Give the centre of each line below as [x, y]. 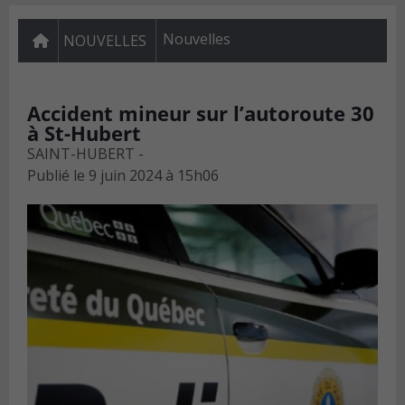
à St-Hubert [84, 133]
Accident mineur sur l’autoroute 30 [201, 113]
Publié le [56, 176]
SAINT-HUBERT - [85, 154]
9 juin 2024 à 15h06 [154, 176]
